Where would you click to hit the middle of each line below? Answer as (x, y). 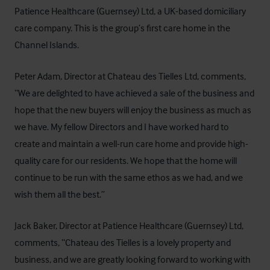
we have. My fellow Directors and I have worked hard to (122, 126)
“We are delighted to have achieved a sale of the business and (134, 93)
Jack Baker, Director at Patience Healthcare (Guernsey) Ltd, (129, 225)
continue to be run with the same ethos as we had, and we (129, 177)
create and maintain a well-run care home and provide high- (131, 143)
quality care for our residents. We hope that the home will (126, 160)
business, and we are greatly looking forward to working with (133, 259)
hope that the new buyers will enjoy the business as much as (133, 109)
